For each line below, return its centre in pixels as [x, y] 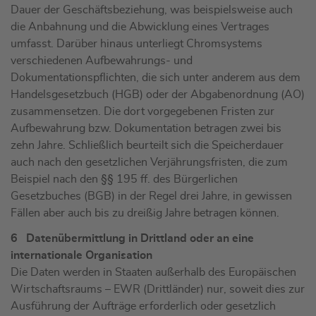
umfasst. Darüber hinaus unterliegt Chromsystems [136, 44]
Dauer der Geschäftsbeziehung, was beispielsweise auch [152, 10]
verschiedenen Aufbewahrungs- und [102, 61]
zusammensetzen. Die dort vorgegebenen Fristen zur [142, 112]
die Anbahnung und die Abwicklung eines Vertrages [140, 27]
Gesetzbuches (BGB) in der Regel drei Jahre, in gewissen [151, 196]
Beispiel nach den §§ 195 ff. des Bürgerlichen [124, 180]
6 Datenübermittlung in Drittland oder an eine [132, 239]
